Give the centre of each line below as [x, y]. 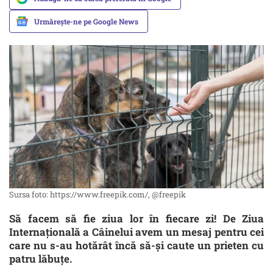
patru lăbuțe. [41, 259]
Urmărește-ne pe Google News [86, 21]
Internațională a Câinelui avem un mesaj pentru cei [136, 232]
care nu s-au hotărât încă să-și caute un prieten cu [136, 246]
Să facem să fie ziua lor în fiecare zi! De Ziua [136, 219]
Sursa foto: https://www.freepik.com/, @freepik [97, 195]
